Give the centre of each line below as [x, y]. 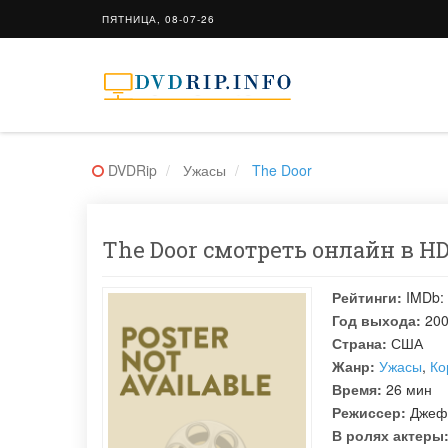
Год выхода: [376, 320]
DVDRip [132, 170]
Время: [357, 389]
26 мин [407, 389]
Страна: [359, 343]
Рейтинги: [367, 297]
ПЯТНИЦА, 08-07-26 [158, 19]
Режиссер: [369, 412]
